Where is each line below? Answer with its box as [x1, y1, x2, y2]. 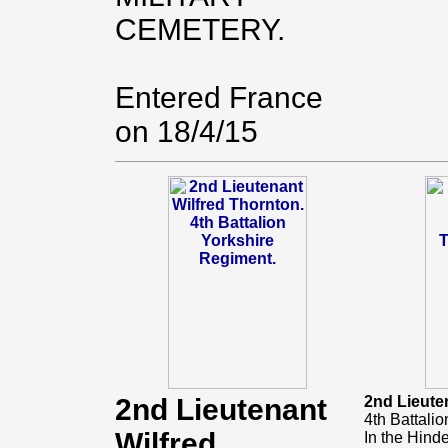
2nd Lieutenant [115, 393, 327, 426]
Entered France [115, 81, 323, 114]
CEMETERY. [115, 13, 285, 46]
